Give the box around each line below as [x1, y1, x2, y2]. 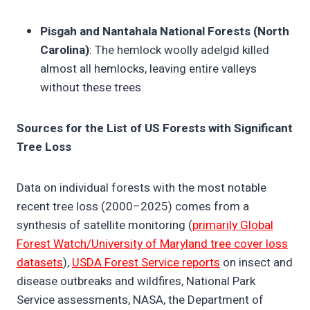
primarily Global [192, 217, 273, 235]
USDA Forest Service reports [72, 254, 220, 272]
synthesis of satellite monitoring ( [17, 217, 192, 235]
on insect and [220, 254, 293, 272]
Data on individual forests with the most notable [17, 179, 266, 197]
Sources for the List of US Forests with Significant [17, 120, 293, 138]
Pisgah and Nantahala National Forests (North [40, 23, 289, 41]
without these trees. [40, 79, 144, 97]
